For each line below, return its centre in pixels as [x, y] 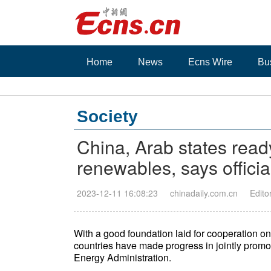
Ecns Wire [210, 62]
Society [107, 116]
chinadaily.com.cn [204, 193]
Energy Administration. [122, 257]
